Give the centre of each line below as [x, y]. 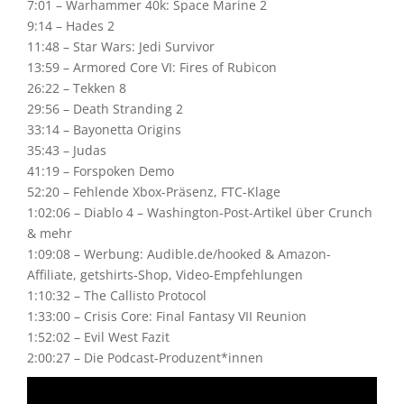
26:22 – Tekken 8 [77, 88]
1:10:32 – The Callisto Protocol [117, 295]
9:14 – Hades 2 [71, 26]
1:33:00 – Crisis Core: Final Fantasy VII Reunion [167, 316]
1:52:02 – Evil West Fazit [98, 337]
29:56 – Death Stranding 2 [105, 109]
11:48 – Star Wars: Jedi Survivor [121, 46]
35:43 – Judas [67, 150]
